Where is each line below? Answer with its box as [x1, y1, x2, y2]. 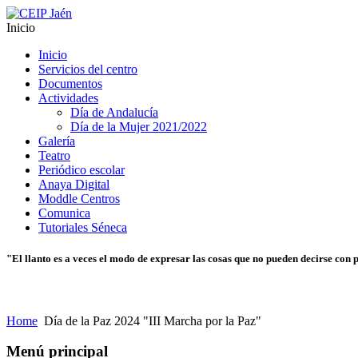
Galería [38, 134, 75, 148]
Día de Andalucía [70, 105, 158, 119]
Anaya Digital [38, 177, 109, 191]
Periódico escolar [38, 163, 125, 177]
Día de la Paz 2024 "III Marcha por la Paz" [41, 313, 261, 328]
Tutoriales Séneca [38, 221, 127, 234]
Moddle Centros [38, 192, 120, 205]
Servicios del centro [38, 62, 137, 76]
